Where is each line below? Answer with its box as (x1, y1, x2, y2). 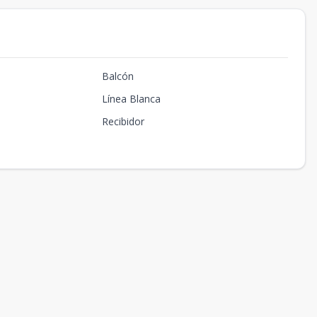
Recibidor (101, 115, 144, 128)
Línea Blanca (101, 92, 161, 105)
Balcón (101, 69, 134, 83)
